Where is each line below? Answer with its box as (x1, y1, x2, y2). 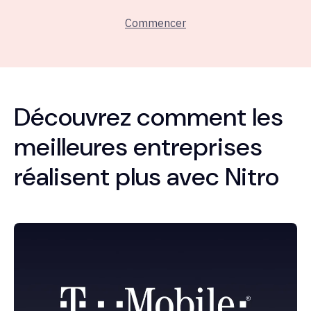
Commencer (125, 16, 186, 31)
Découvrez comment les (14, 101, 283, 134)
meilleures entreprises (14, 131, 262, 164)
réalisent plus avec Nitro (14, 160, 279, 194)
